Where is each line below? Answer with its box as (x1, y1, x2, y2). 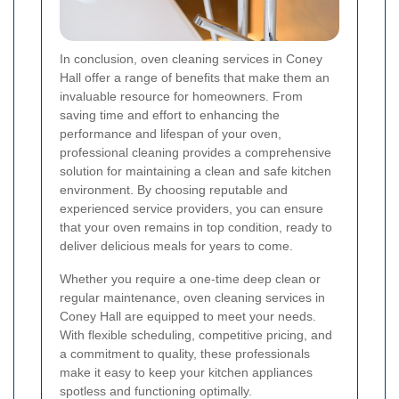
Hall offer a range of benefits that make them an (60, 70, 330, 85)
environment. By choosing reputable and (60, 183, 288, 198)
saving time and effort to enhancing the (60, 108, 280, 123)
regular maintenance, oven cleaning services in (60, 290, 325, 305)
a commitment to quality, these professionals (60, 346, 310, 362)
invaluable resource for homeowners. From (60, 89, 303, 104)
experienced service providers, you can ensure (60, 201, 323, 216)
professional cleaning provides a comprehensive (60, 145, 331, 160)
